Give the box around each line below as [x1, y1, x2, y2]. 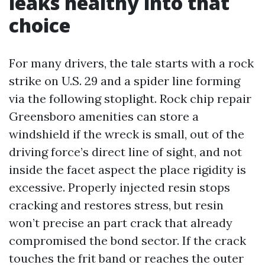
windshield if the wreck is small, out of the [9, 127, 244, 141]
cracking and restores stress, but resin [9, 198, 224, 212]
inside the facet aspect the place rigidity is [9, 162, 246, 177]
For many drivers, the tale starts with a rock [9, 56, 254, 70]
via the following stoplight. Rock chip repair [9, 91, 251, 106]
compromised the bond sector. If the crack [9, 233, 246, 248]
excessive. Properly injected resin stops [9, 180, 230, 195]
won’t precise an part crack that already [9, 215, 232, 230]
